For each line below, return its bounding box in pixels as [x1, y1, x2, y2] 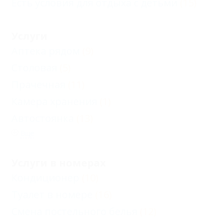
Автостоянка [11, 111, 74, 125]
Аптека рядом [11, 44, 80, 57]
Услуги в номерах [11, 156, 106, 169]
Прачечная [11, 77, 65, 91]
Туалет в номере [11, 187, 93, 201]
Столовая [11, 60, 57, 74]
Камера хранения [11, 94, 97, 108]
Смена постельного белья [11, 204, 137, 218]
